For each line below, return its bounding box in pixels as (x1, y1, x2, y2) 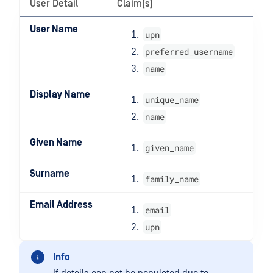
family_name (145, 173, 199, 185)
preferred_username (145, 46, 233, 57)
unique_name (145, 94, 199, 105)
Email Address (30, 199, 93, 210)
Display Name (30, 89, 90, 100)
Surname (30, 168, 69, 179)
